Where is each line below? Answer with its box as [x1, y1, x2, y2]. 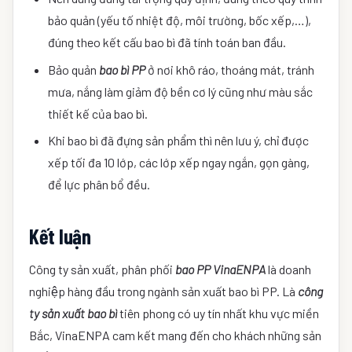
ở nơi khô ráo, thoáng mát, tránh [145, 61, 314, 77]
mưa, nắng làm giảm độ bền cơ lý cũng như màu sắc [48, 83, 313, 99]
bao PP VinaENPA [175, 262, 266, 277]
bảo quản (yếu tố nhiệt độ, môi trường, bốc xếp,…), [48, 13, 311, 28]
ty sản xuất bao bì [29, 306, 117, 321]
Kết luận [29, 224, 91, 249]
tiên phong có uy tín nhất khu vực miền [117, 306, 319, 321]
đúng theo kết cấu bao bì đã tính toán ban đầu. [48, 35, 286, 50]
